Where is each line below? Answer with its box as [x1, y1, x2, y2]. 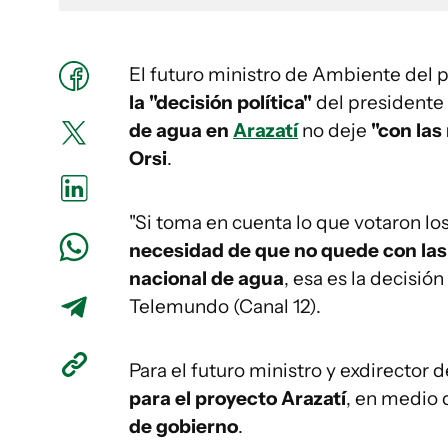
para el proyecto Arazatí [129, 387, 346, 410]
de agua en [129, 119, 233, 142]
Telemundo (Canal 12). [129, 295, 321, 318]
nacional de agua [129, 267, 284, 290]
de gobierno [129, 415, 238, 438]
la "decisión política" [129, 91, 312, 114]
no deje [298, 119, 371, 142]
